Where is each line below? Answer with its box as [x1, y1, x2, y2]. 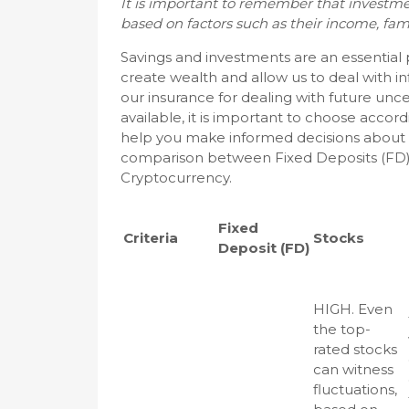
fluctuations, [313, 381, 397, 398]
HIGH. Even [313, 300, 393, 318]
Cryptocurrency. [121, 169, 232, 186]
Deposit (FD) [218, 239, 309, 257]
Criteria [123, 229, 178, 246]
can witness [313, 361, 393, 378]
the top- [313, 320, 371, 338]
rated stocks [313, 341, 397, 358]
